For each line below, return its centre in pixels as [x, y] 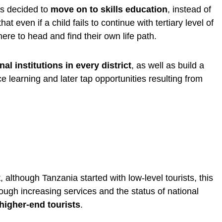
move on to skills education [109, 9]
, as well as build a [168, 65]
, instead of [189, 9]
